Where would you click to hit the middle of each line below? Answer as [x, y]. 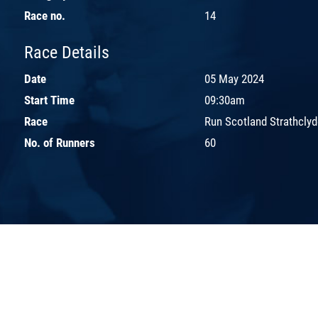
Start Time [49, 100]
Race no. [45, 15]
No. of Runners [60, 142]
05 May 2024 [234, 78]
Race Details [67, 52]
